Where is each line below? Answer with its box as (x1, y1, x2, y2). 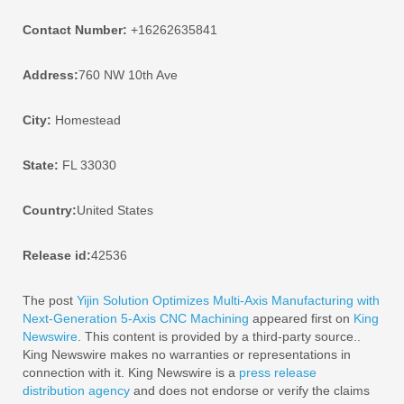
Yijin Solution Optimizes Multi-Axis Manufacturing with (77, 292, 380, 308)
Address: (23, 67, 78, 82)
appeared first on (249, 310, 353, 326)
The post (23, 292, 77, 308)
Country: (23, 202, 77, 217)
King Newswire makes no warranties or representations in (23, 346, 351, 362)
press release (239, 364, 317, 380)
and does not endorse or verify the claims (130, 382, 370, 398)
